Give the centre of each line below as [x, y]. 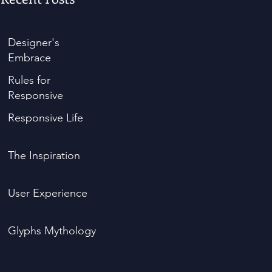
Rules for [29, 80]
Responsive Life [46, 118]
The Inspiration [44, 155]
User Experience [48, 193]
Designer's [34, 42]
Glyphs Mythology [52, 231]
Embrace [29, 58]
